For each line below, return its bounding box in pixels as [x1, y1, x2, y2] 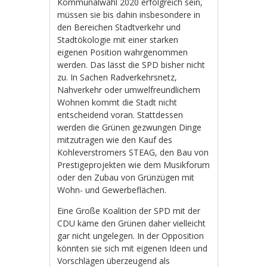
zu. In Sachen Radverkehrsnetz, [57, 71, 178, 83]
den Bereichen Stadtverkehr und [57, 21, 181, 33]
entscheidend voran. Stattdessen [57, 108, 184, 120]
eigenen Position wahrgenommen [57, 46, 188, 58]
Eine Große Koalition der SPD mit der [57, 204, 201, 216]
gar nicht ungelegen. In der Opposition [57, 229, 204, 241]
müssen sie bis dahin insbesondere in [57, 8, 201, 20]
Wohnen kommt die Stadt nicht [57, 96, 178, 108]
